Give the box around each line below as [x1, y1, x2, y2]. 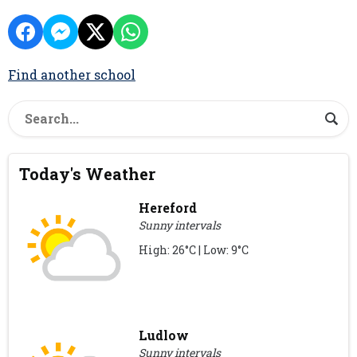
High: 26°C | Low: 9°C [139, 242, 249, 258]
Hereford [139, 199, 198, 217]
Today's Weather [19, 163, 156, 185]
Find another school [8, 66, 135, 83]
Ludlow [139, 327, 190, 344]
